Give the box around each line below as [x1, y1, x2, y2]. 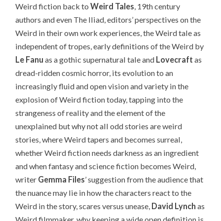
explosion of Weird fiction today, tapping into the [15, 94, 184, 104]
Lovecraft [156, 54, 193, 64]
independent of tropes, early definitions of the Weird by [15, 41, 204, 51]
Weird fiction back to [15, 1, 91, 11]
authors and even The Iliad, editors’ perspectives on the [15, 14, 201, 24]
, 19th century [134, 1, 181, 11]
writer [15, 174, 38, 184]
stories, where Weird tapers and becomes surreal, [15, 134, 183, 144]
